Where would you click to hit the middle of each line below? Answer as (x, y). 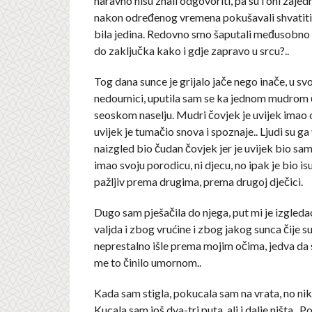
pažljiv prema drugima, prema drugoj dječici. (198, 181)
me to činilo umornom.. (147, 262)
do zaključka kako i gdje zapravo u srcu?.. (191, 50)
